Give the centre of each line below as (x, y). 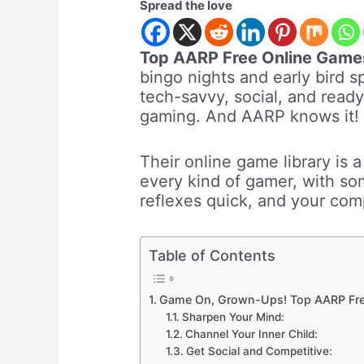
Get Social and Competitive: (260, 351)
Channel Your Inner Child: (252, 334)
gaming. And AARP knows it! (250, 117)
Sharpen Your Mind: (234, 317)
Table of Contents (212, 256)
